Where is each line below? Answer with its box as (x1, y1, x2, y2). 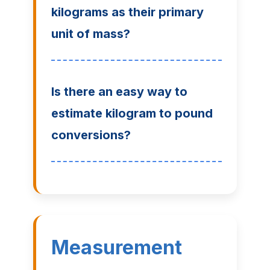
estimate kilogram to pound (51, 106, 213, 121)
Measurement (51, 236, 182, 260)
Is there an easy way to (51, 84, 187, 99)
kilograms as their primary (51, 5, 204, 20)
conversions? (51, 128, 131, 143)
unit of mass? (51, 27, 130, 42)
